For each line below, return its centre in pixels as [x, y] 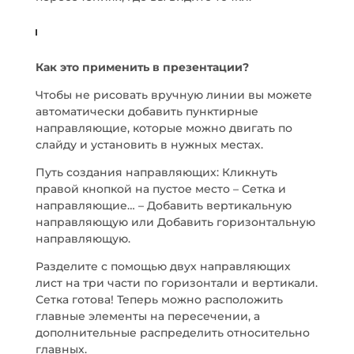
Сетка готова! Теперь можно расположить [159, 299]
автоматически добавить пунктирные [147, 111]
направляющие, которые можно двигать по [164, 128]
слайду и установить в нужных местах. [149, 145]
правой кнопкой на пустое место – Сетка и [160, 189]
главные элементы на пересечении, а [147, 316]
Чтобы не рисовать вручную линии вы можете [173, 95]
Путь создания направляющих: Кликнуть [156, 172]
